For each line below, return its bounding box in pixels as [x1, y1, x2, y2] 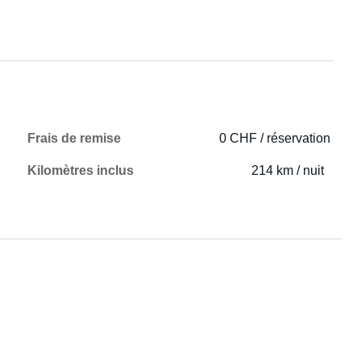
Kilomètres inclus [27, 164, 135, 177]
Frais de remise [27, 131, 122, 145]
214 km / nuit [251, 164, 325, 177]
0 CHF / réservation [219, 131, 331, 145]
